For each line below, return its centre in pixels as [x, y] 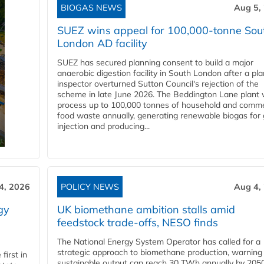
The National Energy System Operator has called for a [159, 242]
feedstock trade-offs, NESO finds [138, 223]
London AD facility [102, 44]
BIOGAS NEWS [91, 8]
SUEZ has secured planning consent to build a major [155, 63]
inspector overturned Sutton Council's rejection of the [158, 84]
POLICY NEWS [90, 187]
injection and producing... [103, 126]
